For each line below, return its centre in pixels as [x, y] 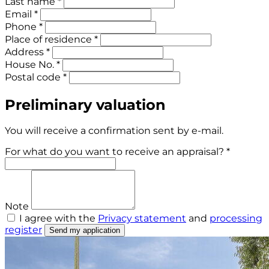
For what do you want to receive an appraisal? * [117, 152]
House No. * [32, 64]
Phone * [24, 26]
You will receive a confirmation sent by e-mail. [114, 131]
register [23, 230]
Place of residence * [51, 39]
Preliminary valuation [85, 104]
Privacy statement [142, 219]
